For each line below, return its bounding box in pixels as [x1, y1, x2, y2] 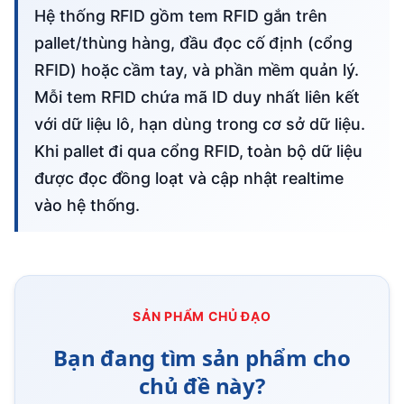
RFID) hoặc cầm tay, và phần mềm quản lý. [34, 60, 359, 80]
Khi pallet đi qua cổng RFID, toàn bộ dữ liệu [34, 142, 363, 161]
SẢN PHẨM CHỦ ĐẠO [133, 308, 271, 325]
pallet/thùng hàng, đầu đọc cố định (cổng [34, 33, 353, 53]
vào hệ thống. [34, 196, 141, 216]
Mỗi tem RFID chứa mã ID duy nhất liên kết [34, 87, 360, 107]
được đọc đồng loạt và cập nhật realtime [34, 169, 344, 188]
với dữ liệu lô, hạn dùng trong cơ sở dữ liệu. [34, 115, 365, 134]
